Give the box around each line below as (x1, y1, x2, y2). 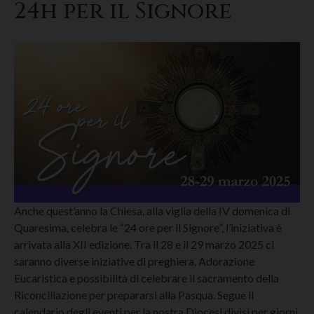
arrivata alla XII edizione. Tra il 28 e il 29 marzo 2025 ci (14, 238, 274, 252)
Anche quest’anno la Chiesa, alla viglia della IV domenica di (14, 204, 290, 218)
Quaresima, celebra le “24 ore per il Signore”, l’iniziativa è (14, 221, 282, 235)
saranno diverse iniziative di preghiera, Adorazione (14, 254, 254, 268)
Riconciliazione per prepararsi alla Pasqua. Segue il (14, 288, 254, 302)
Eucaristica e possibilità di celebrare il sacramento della (14, 271, 279, 285)
